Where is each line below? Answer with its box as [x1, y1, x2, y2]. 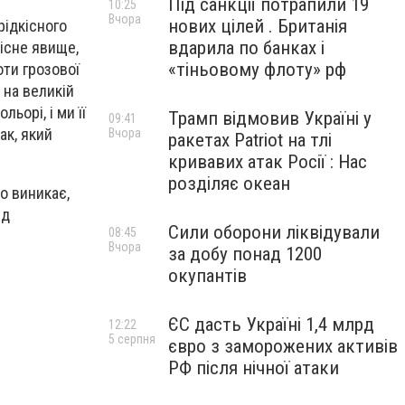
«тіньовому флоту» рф [168, 59, 346, 80]
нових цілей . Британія [168, 15, 347, 37]
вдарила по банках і [168, 37, 325, 59]
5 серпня [108, 332, 155, 346]
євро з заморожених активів [168, 335, 398, 357]
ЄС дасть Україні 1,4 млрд [168, 314, 374, 335]
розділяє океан [168, 173, 290, 194]
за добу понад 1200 [168, 243, 322, 265]
